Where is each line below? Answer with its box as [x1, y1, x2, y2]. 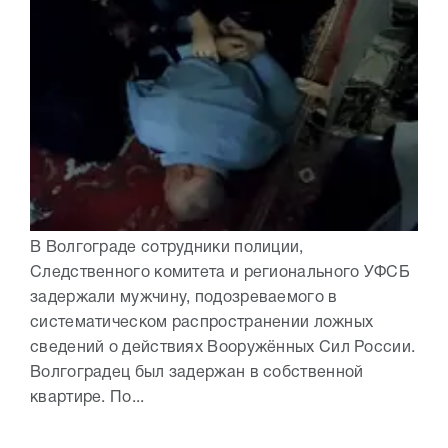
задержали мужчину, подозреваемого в [30, 291, 338, 306]
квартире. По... [30, 391, 145, 406]
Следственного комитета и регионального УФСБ [30, 266, 410, 281]
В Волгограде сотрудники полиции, [30, 241, 304, 256]
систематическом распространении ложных [30, 316, 374, 331]
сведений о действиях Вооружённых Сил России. [30, 341, 416, 356]
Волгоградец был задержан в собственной [30, 366, 364, 381]
